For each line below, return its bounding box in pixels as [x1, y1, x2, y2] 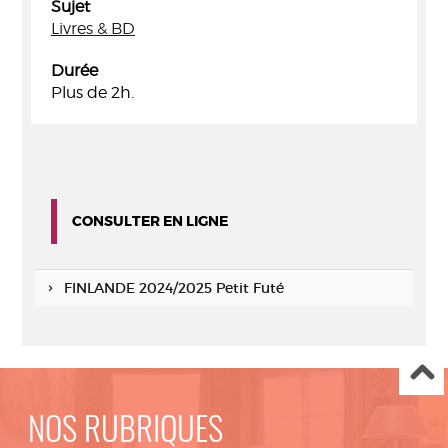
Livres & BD [51, 19, 135, 38]
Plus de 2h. [51, 83, 134, 102]
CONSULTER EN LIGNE [72, 212, 228, 230]
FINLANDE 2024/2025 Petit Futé [63, 279, 284, 297]
